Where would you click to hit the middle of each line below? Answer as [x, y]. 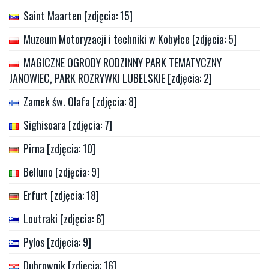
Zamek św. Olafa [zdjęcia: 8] [80, 101]
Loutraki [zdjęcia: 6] [64, 218]
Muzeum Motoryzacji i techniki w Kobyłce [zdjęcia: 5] [130, 39]
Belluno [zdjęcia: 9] [62, 171]
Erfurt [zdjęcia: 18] [61, 195]
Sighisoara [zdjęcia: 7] [68, 125]
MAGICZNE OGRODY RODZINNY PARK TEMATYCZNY [122, 62]
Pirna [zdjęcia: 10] [59, 148]
